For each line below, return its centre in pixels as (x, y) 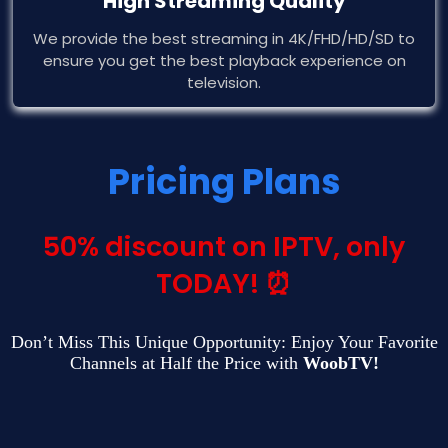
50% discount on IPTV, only (224, 247)
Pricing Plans (224, 182)
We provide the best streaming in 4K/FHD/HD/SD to (224, 39)
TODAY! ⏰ (224, 284)
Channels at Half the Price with (186, 363)
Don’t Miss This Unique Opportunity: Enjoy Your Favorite (224, 342)
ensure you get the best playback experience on (224, 61)
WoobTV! (340, 363)
